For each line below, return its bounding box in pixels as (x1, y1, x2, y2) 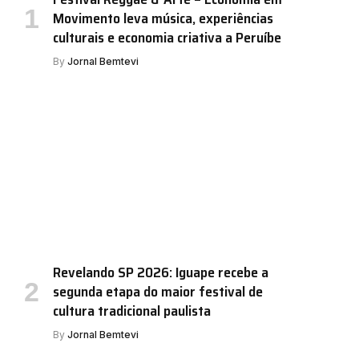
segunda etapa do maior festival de (53, 280, 263, 303)
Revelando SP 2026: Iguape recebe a (53, 260, 268, 284)
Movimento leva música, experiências (53, 6, 273, 30)
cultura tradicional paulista (53, 299, 211, 322)
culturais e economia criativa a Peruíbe (53, 26, 281, 49)
